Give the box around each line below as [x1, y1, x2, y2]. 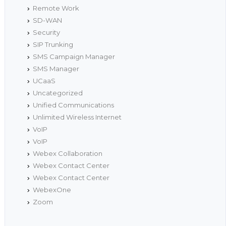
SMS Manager [32, 65, 79, 73]
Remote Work [32, 4, 79, 13]
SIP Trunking [32, 40, 73, 49]
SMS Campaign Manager [32, 52, 115, 61]
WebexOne [32, 186, 71, 194]
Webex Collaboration [32, 149, 102, 158]
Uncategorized [32, 89, 83, 97]
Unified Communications [32, 101, 114, 109]
